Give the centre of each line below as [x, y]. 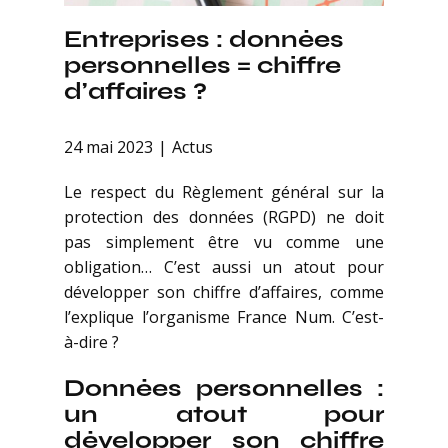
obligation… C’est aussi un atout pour [224, 267]
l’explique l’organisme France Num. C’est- [224, 317]
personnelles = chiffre [202, 65]
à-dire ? [91, 342]
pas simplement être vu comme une [224, 242]
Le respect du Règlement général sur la [224, 192]
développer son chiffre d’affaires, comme [224, 292]
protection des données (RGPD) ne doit [224, 217]
